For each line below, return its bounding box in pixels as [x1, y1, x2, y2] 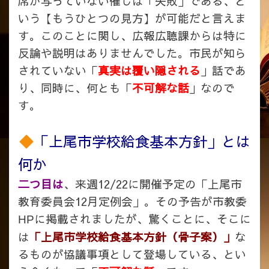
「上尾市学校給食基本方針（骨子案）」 [29, 229, 235, 245]
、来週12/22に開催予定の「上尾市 [64, 176, 242, 192]
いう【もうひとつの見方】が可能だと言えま [18, 10, 246, 26]
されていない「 [18, 62, 98, 79]
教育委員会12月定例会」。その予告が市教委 [18, 193, 247, 210]
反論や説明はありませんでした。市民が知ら [18, 45, 246, 61]
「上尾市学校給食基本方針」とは [34, 131, 251, 152]
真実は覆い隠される [98, 62, 201, 79]
